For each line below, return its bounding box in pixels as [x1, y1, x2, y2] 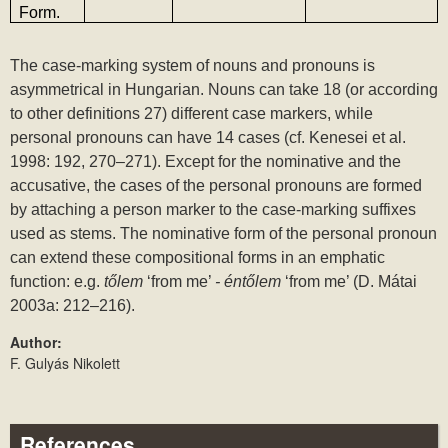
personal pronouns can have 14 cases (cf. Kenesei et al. [10, 129, 406, 147]
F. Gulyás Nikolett [10, 353, 120, 374]
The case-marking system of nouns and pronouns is [10, 57, 375, 75]
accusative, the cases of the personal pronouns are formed [10, 177, 422, 195]
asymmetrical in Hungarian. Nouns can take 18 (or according [10, 81, 438, 99]
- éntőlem [215, 273, 285, 291]
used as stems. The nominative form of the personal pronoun [10, 225, 437, 243]
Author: [10, 332, 66, 353]
